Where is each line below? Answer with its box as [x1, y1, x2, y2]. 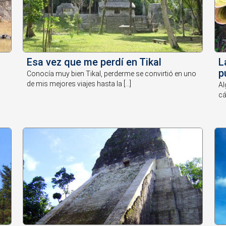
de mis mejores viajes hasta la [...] [27, 79, 132, 88]
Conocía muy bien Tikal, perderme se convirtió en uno [27, 69, 197, 78]
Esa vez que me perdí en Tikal [27, 55, 162, 68]
